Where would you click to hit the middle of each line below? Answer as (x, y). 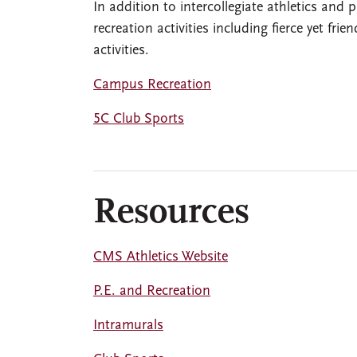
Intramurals (128, 326)
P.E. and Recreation (152, 292)
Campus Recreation (152, 85)
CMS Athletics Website (161, 257)
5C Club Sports (139, 120)
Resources (171, 214)
